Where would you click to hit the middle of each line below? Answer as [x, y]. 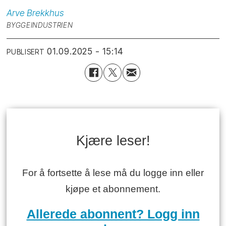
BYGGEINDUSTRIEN [40, 25]
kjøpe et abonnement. [113, 189]
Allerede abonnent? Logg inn [113, 214]
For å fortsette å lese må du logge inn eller [113, 173]
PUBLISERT [26, 52]
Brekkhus [45, 13]
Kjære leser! [113, 141]
